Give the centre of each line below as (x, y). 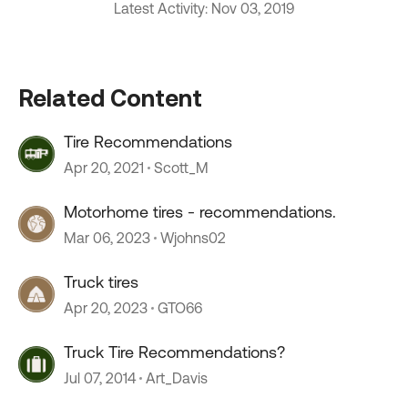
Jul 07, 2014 (100, 378)
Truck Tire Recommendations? (174, 352)
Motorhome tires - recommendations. (262, 212)
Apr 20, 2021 (104, 168)
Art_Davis (177, 378)
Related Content (110, 97)
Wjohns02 (193, 238)
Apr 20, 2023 (106, 308)
